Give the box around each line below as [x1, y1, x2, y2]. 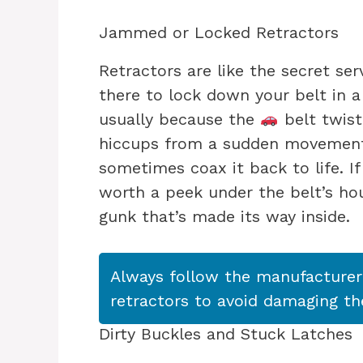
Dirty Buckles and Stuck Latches [99, 324, 352, 344]
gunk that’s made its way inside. [99, 207, 350, 227]
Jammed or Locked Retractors [99, 23, 339, 43]
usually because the [99, 109, 260, 130]
